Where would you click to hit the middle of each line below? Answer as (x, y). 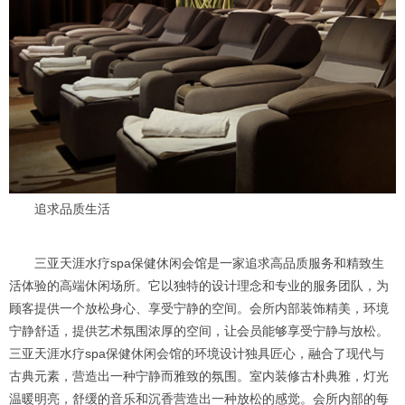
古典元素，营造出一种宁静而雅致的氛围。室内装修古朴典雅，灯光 (199, 377)
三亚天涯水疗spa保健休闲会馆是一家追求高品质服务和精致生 (197, 264)
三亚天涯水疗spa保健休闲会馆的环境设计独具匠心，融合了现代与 (197, 354)
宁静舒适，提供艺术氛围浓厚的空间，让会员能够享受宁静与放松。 (199, 331)
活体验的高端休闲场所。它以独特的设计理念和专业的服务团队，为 (199, 286)
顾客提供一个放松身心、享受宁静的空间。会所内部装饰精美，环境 (199, 309)
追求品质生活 (60, 209)
